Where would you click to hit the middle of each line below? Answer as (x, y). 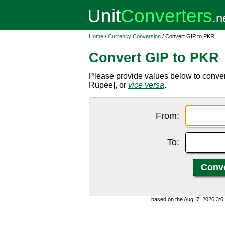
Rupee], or (108, 85)
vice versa (146, 85)
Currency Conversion (134, 36)
